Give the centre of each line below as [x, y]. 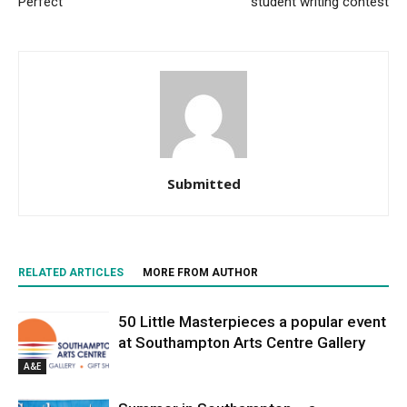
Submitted [203, 184]
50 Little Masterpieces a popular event [252, 322]
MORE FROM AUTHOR [200, 273]
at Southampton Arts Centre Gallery [242, 342]
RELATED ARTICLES [71, 273]
